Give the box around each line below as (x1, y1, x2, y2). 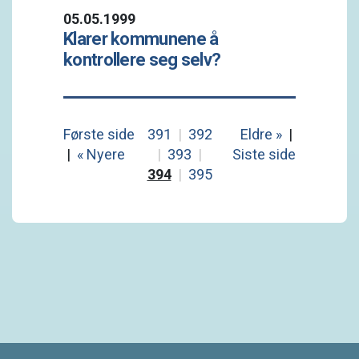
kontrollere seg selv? (63, 50, 221, 70)
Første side (63, 126, 135, 143)
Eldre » (240, 126, 283, 143)
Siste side (232, 146, 296, 163)
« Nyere (77, 146, 125, 163)
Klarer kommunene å (63, 29, 219, 49)
